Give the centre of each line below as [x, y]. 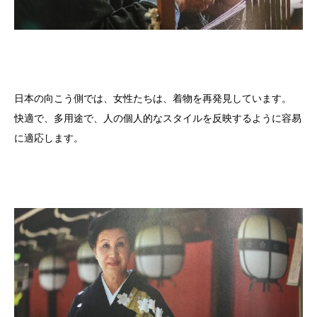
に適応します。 [49, 138]
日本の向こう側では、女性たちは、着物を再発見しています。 [153, 98]
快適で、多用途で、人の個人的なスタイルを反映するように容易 [158, 118]
